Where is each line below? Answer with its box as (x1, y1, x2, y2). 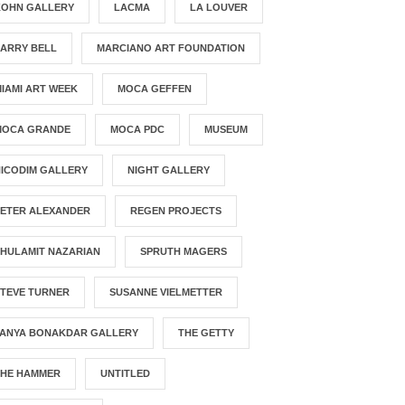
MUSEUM (204, 124, 249, 136)
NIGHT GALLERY (127, 165, 211, 176)
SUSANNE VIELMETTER (109, 287, 223, 298)
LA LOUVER (190, 2, 249, 14)
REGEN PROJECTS (130, 205, 222, 217)
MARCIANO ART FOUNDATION (97, 42, 246, 54)
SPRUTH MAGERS (140, 246, 228, 258)
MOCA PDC (110, 124, 165, 136)
